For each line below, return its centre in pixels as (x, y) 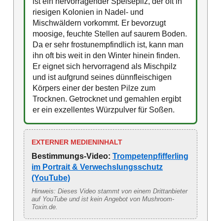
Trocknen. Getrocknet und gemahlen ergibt (107, 99)
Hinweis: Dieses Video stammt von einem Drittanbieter (110, 191)
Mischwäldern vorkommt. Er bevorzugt (99, 23)
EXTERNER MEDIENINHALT (77, 142)
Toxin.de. (45, 207)
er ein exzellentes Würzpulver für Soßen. (104, 110)
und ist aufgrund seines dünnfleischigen (102, 77)
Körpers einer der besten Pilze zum (94, 88)
